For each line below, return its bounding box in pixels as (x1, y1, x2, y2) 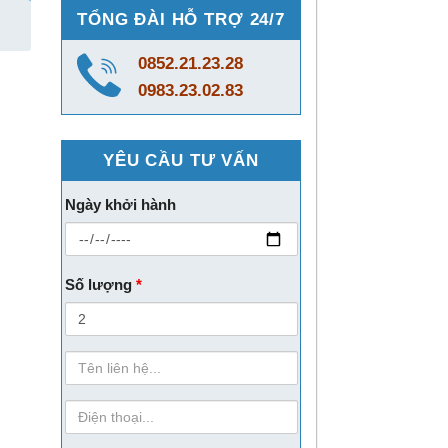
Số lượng (64, 276, 136, 294)
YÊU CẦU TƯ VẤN (103, 151, 259, 171)
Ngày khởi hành (64, 196, 176, 214)
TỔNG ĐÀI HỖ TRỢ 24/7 (77, 9, 285, 29)
